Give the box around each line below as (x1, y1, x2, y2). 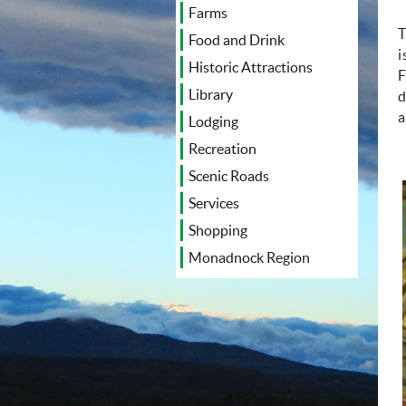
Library (188, 86, 234, 103)
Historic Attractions (188, 59, 314, 76)
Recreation (188, 140, 257, 158)
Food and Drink (188, 32, 285, 49)
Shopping (188, 222, 248, 239)
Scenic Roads (188, 168, 270, 185)
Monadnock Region (188, 249, 311, 266)
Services (188, 195, 240, 212)
